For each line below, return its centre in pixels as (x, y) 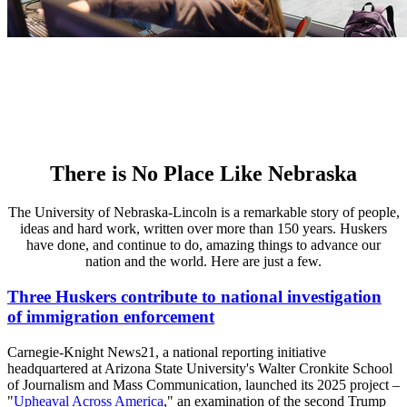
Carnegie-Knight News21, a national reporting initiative (167, 352)
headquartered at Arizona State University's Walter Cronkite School (200, 368)
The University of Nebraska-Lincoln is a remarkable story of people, (203, 213)
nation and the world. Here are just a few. (203, 262)
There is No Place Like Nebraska (203, 174)
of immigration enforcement (111, 316)
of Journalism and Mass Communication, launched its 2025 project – (203, 384)
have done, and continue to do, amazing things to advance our (203, 245)
